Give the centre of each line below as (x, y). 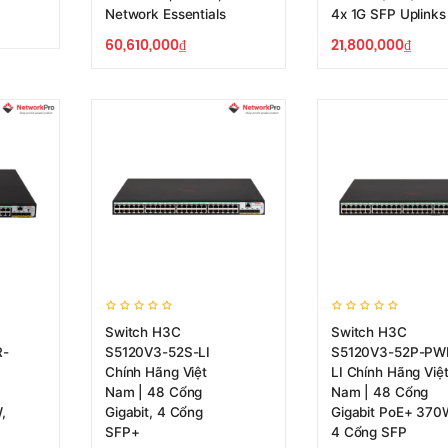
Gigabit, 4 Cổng (154, 412)
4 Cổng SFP (369, 432)
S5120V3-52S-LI (158, 352)
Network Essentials (165, 14)
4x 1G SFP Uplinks (388, 14)
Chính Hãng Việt (156, 372)
